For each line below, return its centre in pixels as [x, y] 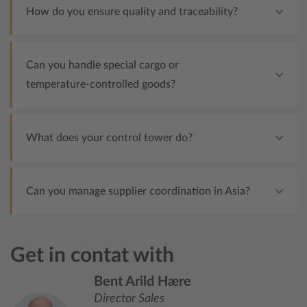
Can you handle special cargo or [102, 65]
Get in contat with [92, 256]
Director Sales [129, 299]
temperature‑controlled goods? [101, 85]
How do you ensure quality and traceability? [132, 12]
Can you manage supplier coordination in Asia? [138, 192]
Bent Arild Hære [143, 282]
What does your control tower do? [109, 138]
